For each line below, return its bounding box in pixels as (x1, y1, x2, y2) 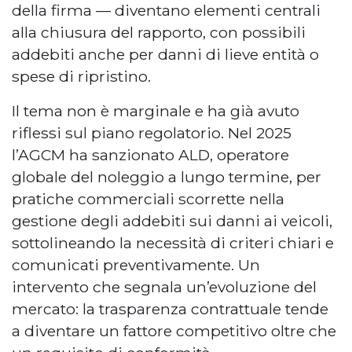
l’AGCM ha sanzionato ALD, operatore (12, 145, 289, 165)
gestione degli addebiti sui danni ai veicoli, (12, 211, 332, 231)
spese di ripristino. (12, 67, 151, 86)
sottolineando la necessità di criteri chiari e (12, 233, 334, 253)
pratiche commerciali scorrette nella (12, 189, 284, 209)
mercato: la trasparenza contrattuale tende (12, 299, 328, 319)
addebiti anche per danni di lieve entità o (12, 45, 319, 64)
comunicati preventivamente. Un (12, 255, 260, 275)
